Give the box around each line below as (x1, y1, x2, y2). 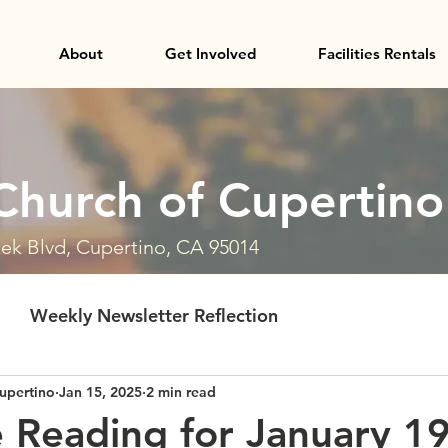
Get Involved (164, 44, 256, 63)
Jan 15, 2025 (59, 382, 142, 401)
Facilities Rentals (317, 44, 436, 63)
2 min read (146, 382, 216, 401)
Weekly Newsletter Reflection (30, 303, 278, 327)
